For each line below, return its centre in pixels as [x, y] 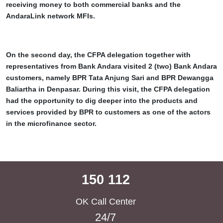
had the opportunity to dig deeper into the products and [102, 101]
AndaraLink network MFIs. [51, 16]
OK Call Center [106, 202]
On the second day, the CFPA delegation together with [98, 55]
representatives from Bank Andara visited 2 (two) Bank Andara [111, 66]
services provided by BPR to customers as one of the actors [108, 112]
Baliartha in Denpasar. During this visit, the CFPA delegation [108, 89]
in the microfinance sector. [51, 124]
